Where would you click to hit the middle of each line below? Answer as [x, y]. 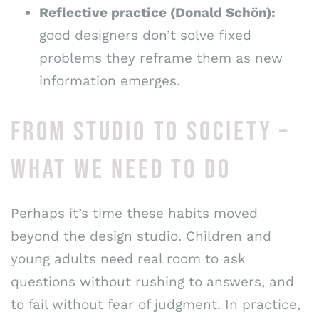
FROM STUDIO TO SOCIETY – [151, 132]
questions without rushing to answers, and [152, 281]
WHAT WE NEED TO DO [121, 169]
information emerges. [110, 81]
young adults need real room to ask [128, 258]
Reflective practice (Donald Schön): [157, 13]
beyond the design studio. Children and [141, 236]
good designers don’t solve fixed [145, 36]
